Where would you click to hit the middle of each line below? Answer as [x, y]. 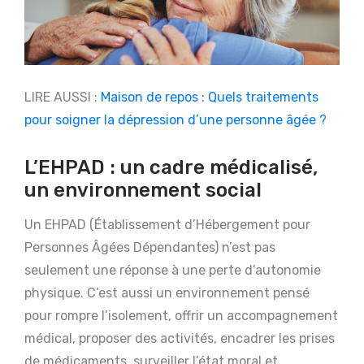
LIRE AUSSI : [63, 97]
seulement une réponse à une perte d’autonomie [173, 270]
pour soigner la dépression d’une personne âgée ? [175, 119]
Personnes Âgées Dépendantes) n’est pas [150, 247]
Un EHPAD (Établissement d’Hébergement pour [167, 224]
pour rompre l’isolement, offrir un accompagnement [181, 315]
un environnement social [143, 190]
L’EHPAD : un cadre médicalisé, [171, 167]
